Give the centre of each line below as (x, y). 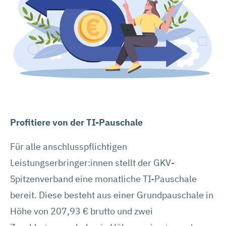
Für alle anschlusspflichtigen (69, 146)
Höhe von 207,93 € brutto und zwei (81, 211)
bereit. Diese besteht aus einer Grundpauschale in (112, 195)
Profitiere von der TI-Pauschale (76, 122)
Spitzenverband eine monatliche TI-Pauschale (103, 179)
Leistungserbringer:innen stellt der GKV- (92, 162)
